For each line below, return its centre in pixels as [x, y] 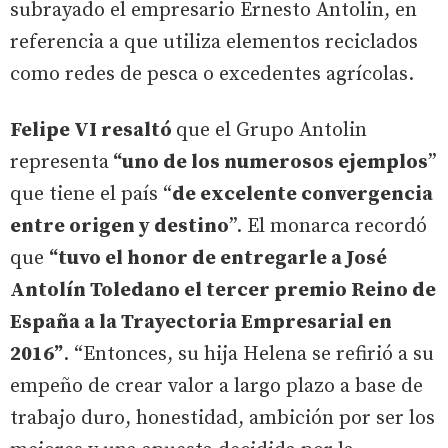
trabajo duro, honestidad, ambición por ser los [222, 418]
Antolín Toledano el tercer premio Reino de [223, 290]
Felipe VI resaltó [93, 130]
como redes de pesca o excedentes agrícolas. [212, 74]
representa [59, 162]
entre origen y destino [119, 226]
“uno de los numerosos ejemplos [268, 162]
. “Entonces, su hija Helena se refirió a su [248, 354]
